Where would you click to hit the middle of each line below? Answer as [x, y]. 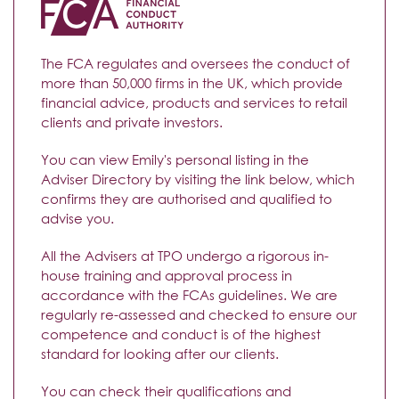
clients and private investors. [132, 122]
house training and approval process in [167, 275]
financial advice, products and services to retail [194, 102]
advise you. [77, 218]
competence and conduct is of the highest [181, 334]
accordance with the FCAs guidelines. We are [189, 294]
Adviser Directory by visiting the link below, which [198, 179]
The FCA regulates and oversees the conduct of [195, 63]
